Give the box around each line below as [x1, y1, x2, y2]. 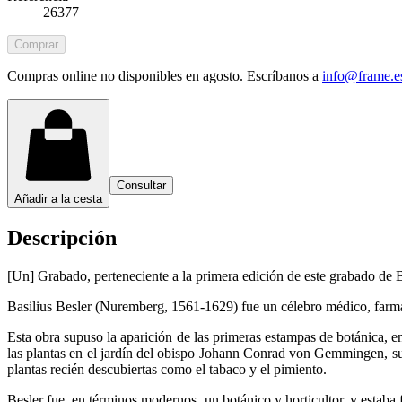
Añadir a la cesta [14, 191, 102, 205]
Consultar [117, 178, 166, 192]
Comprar [14, 37, 58, 51]
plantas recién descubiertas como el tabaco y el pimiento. [7, 361, 327, 377]
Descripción [7, 225, 117, 249]
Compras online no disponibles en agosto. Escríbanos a [7, 67, 319, 83]
